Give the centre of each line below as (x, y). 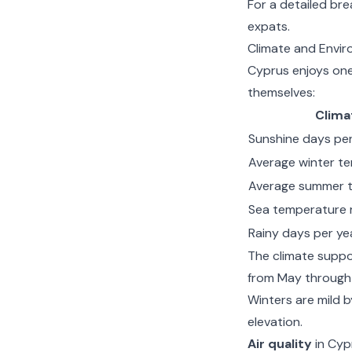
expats (267, 26)
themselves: (281, 92)
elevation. (275, 322)
